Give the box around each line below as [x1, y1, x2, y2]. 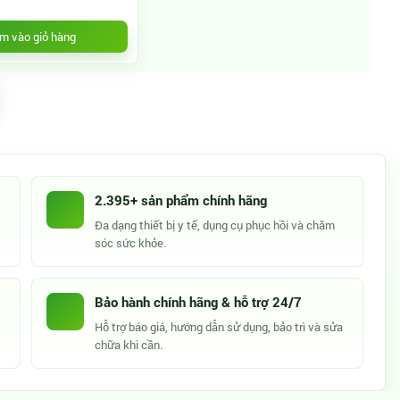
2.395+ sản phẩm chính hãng [95, 191, 268, 209]
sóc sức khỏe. [95, 235, 167, 251]
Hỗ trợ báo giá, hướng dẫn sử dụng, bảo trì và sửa [95, 319, 344, 335]
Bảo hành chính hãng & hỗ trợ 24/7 [95, 293, 303, 311]
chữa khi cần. [95, 337, 163, 353]
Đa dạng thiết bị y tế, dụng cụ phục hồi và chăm [95, 217, 336, 233]
